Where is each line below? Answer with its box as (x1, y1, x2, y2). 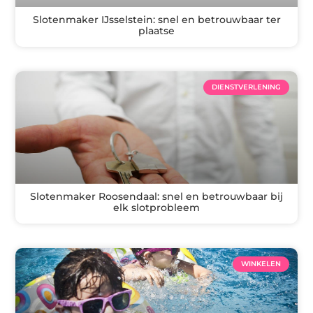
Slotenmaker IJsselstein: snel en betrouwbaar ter (32, 13, 281, 26)
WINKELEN (240, 259, 281, 268)
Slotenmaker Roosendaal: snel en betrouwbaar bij (30, 189, 283, 203)
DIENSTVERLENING (211, 82, 281, 92)
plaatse (138, 24, 175, 37)
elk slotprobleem (113, 201, 200, 214)
